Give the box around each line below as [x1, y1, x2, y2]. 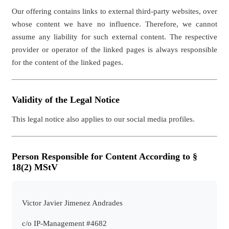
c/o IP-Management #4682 [22, 219, 107, 227]
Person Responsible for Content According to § [12, 151, 197, 162]
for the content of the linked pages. [12, 58, 123, 66]
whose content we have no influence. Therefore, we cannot [12, 19, 217, 28]
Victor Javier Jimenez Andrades [22, 198, 123, 207]
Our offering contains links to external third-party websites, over [12, 7, 217, 15]
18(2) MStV [12, 162, 58, 172]
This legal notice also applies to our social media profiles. [12, 114, 195, 123]
